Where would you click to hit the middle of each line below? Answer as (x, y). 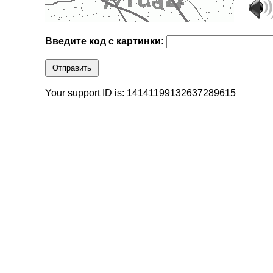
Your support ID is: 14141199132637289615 (141, 93)
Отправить (72, 68)
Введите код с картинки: (106, 41)
